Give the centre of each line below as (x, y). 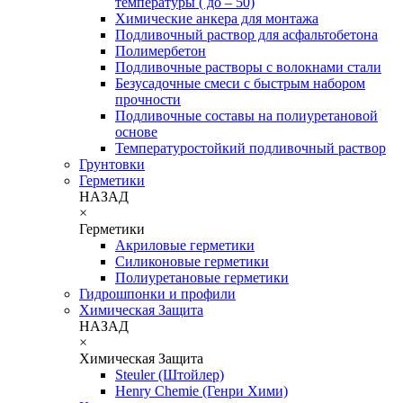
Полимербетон (161, 50)
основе (136, 131)
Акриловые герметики (185, 245)
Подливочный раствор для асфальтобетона (246, 34)
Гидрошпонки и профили (157, 293)
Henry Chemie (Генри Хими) (201, 390)
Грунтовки (112, 164)
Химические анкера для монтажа (217, 18)
